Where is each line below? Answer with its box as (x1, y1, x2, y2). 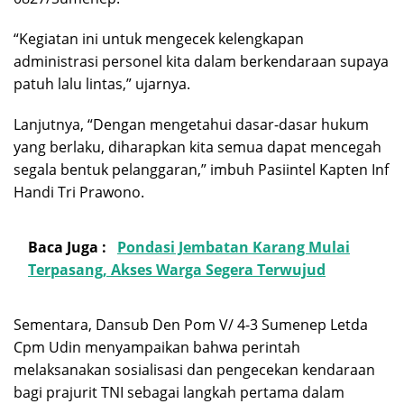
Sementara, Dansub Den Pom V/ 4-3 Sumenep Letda (14, 314, 368, 335)
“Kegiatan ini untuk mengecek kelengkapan (14, 28, 304, 49)
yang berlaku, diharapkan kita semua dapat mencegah (14, 136, 381, 157)
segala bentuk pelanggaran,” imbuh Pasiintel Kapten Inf (14, 159, 389, 179)
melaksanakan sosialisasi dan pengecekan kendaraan (14, 359, 375, 380)
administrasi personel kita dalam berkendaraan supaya (14, 50, 389, 71)
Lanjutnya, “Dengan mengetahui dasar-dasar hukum (14, 114, 369, 134)
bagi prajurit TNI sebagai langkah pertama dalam (14, 381, 344, 402)
